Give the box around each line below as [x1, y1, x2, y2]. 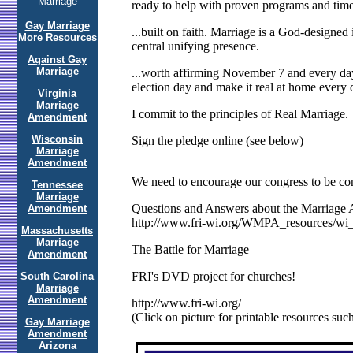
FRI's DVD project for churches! [131, 269, 295, 284]
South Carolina [20, 270, 94, 282]
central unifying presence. [131, 39, 259, 54]
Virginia [38, 87, 76, 99]
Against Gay [28, 54, 87, 65]
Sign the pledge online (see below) [131, 134, 303, 148]
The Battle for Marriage [131, 243, 249, 257]
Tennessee [32, 179, 83, 191]
